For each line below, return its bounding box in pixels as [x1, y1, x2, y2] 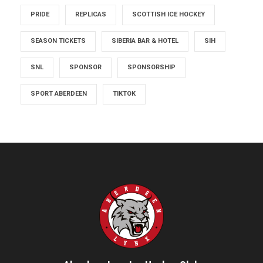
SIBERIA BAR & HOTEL [112, 36, 178, 45]
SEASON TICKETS [31, 36, 86, 45]
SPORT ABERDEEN [31, 89, 87, 97]
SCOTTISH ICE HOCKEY [132, 10, 205, 18]
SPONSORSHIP [127, 63, 176, 71]
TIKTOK [113, 89, 136, 97]
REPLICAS [75, 10, 106, 18]
